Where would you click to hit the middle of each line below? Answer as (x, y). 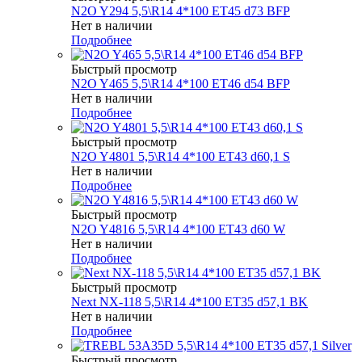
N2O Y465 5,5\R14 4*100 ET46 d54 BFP (181, 83)
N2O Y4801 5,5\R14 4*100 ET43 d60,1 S (181, 156)
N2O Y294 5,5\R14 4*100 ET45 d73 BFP (181, 11)
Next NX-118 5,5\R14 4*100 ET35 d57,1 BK (189, 301)
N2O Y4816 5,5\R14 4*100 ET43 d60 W (178, 229)
